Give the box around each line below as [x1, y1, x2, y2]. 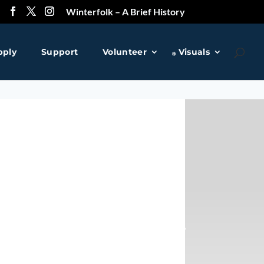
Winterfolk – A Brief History [65, 6, 185, 17]
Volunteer [103, 47, 147, 57]
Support [41, 47, 78, 57]
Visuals [178, 47, 210, 57]
